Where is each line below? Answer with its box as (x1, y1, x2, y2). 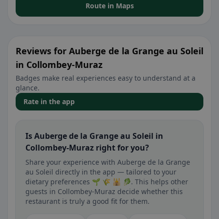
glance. (16, 83, 40, 92)
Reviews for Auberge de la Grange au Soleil (16, 45, 203, 57)
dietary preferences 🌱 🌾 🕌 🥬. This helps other (25, 177, 188, 186)
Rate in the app (23, 97, 75, 106)
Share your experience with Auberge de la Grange (25, 157, 190, 167)
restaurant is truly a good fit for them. (25, 197, 150, 206)
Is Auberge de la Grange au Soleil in (25, 131, 163, 141)
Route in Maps (85, 1, 134, 10)
